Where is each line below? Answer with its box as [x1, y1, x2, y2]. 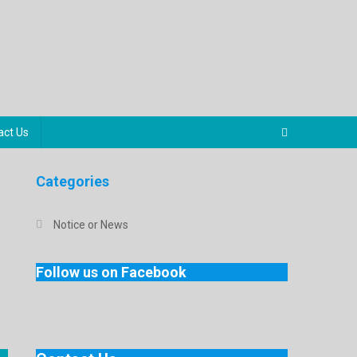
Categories [36, 172, 110, 190]
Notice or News [53, 218, 129, 231]
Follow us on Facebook [36, 263, 187, 280]
